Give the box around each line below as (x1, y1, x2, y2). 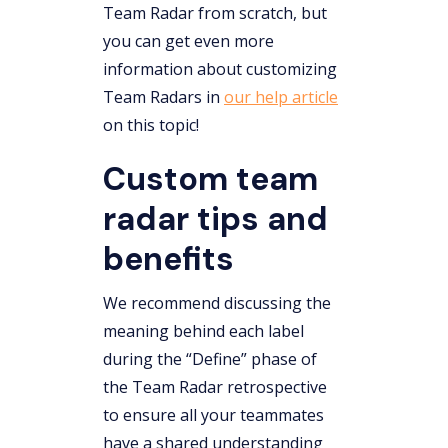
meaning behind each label (103, 319, 304, 342)
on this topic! (103, 113, 199, 136)
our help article (224, 85, 338, 108)
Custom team (103, 157, 318, 200)
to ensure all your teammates (103, 403, 324, 426)
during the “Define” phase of (103, 347, 317, 370)
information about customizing (103, 57, 337, 80)
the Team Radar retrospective (103, 375, 327, 398)
